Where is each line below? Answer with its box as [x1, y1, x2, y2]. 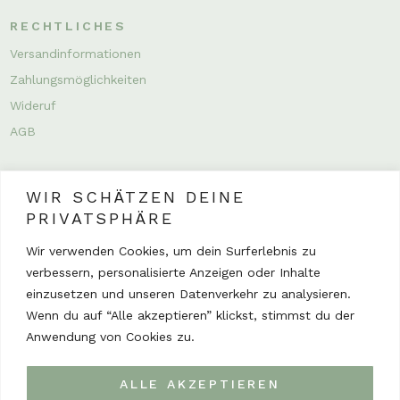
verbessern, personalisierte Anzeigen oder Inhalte [26, 264, 321, 279]
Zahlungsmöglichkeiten [10, 71, 147, 87]
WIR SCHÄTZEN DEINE [26, 187, 246, 206]
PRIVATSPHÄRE [26, 208, 174, 228]
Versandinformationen [10, 46, 142, 61]
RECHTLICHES [10, 18, 128, 33]
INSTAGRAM [153, 264, 247, 278]
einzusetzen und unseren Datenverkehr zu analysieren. [26, 286, 351, 301]
